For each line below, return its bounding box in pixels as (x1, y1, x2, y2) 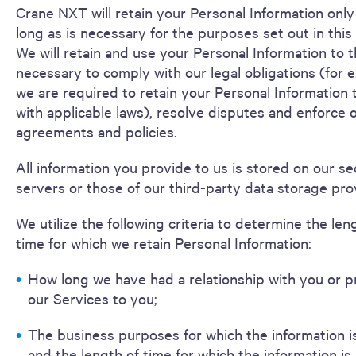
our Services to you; (28, 288, 157, 308)
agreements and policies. (16, 122, 177, 141)
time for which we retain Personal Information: (16, 233, 311, 252)
